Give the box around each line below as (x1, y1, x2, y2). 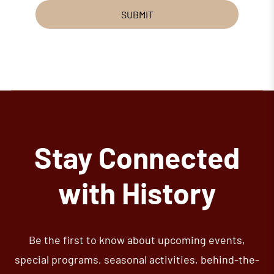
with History (58, 174, 216, 210)
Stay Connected (34, 139, 240, 175)
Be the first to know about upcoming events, (29, 232, 245, 246)
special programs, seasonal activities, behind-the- (15, 252, 259, 266)
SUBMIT (120, 8, 154, 20)
